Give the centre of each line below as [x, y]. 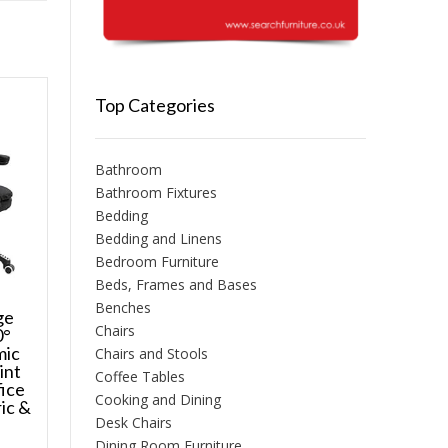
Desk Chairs [133, 423]
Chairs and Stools [151, 354]
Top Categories [154, 105]
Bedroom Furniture [156, 262]
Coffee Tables [139, 377]
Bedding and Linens [158, 239]
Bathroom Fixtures [155, 193]
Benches [122, 308]
